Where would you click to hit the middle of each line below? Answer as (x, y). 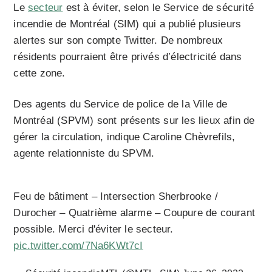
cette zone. (39, 73)
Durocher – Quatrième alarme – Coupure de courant (134, 213)
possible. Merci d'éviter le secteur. (93, 229)
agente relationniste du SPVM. (84, 154)
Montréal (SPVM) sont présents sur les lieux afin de (134, 121)
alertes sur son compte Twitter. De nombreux (118, 41)
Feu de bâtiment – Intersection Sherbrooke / (116, 197)
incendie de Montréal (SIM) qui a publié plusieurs (127, 24)
